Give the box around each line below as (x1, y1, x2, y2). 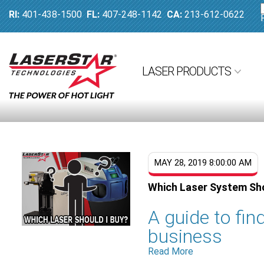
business (148, 225, 223, 248)
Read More (148, 246, 194, 258)
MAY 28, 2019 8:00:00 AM (154, 157, 252, 168)
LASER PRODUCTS (142, 64, 231, 78)
